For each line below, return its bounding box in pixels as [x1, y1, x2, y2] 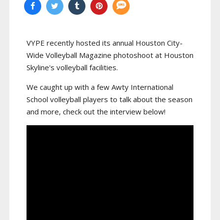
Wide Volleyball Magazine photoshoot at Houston [27, 50, 193, 60]
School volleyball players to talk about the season [27, 94, 192, 105]
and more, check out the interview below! [27, 107, 165, 117]
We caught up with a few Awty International [27, 82, 173, 92]
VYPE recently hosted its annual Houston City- [27, 38, 183, 48]
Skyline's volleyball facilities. [27, 62, 118, 73]
